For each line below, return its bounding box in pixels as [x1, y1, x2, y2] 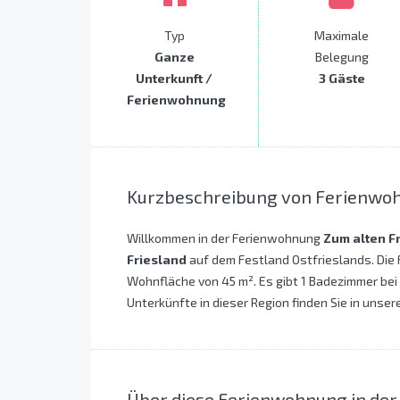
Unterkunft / [136, 71, 213, 87]
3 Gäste [318, 71, 365, 87]
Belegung [314, 49, 369, 65]
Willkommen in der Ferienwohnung [127, 230, 323, 246]
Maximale [314, 28, 370, 44]
